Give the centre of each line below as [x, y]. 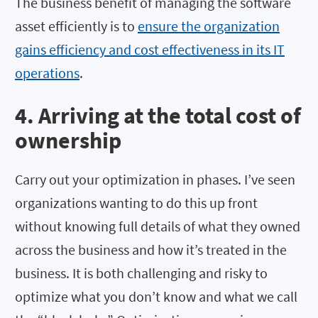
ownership [68, 140]
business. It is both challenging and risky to [141, 273]
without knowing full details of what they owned [158, 226]
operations [47, 73]
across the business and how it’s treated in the [151, 249]
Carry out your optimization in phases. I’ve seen [155, 179]
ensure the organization [209, 26]
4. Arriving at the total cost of [158, 115]
